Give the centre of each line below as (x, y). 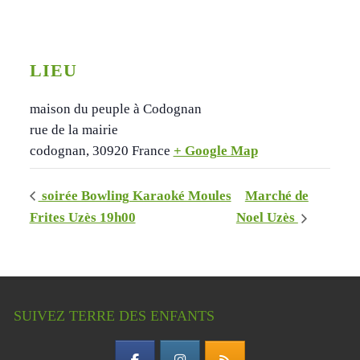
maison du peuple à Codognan (115, 108)
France (151, 150)
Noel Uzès (267, 218)
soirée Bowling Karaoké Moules (135, 196)
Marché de (276, 196)
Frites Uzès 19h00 (82, 218)
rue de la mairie (74, 129)
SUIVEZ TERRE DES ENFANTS (114, 316)
